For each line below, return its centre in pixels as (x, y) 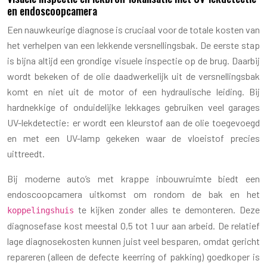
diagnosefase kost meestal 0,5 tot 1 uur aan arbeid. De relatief (133, 225)
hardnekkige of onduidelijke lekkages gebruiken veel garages (133, 107)
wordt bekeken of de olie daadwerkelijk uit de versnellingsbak (133, 76)
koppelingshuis (41, 210)
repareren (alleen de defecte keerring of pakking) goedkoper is (133, 256)
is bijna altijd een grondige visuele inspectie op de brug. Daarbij (133, 60)
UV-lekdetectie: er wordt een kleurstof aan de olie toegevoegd (133, 122)
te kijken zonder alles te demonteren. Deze (167, 209)
